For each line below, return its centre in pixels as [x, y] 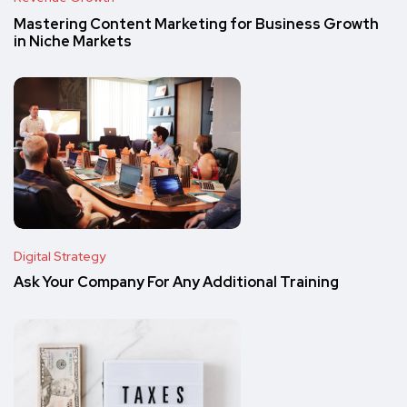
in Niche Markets [73, 41]
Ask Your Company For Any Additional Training [176, 283]
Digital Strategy [60, 256]
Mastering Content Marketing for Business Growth [196, 24]
